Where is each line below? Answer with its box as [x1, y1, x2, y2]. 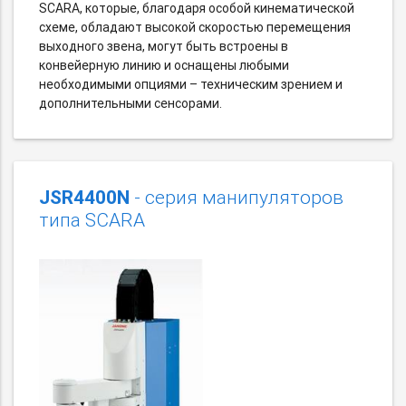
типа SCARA [39, 208, 145, 232]
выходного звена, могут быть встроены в [39, 37, 288, 54]
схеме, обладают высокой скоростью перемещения [39, 18, 351, 35]
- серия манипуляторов [130, 185, 343, 209]
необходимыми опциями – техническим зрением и [39, 75, 343, 92]
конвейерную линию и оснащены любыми [39, 56, 289, 73]
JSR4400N [39, 185, 130, 209]
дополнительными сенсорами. [39, 94, 222, 111]
